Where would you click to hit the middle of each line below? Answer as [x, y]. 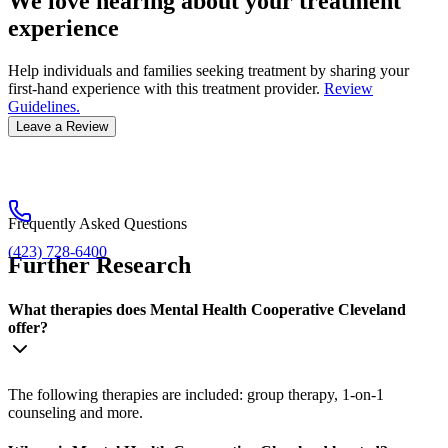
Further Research [99, 265]
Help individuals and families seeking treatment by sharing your [208, 70]
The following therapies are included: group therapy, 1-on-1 [196, 394]
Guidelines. [44, 106]
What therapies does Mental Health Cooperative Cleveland [207, 309]
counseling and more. [75, 412]
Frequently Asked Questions [97, 223]
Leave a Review [62, 126]
